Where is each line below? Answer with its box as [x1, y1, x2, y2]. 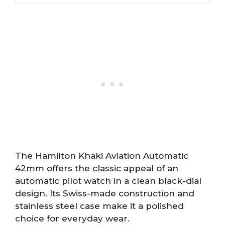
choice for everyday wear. [15, 213, 130, 224]
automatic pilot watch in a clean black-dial [15, 176, 201, 186]
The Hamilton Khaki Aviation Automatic [15, 151, 188, 161]
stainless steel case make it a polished [15, 201, 184, 211]
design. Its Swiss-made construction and [15, 188, 194, 199]
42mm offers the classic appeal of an [15, 163, 178, 174]
